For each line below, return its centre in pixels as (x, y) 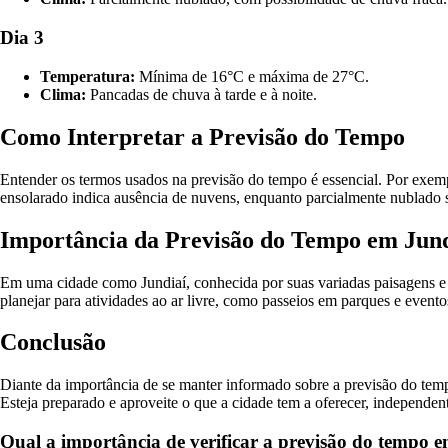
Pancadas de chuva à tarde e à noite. (201, 94)
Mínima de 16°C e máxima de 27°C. (252, 76)
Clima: (63, 94)
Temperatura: (87, 76)
